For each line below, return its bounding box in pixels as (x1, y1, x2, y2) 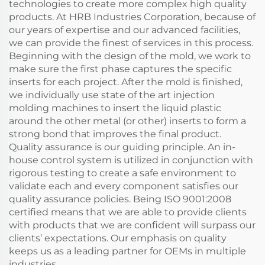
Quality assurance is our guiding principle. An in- (9, 141, 235, 153)
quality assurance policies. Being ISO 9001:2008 (9, 193, 231, 205)
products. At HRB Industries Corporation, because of (9, 11, 256, 22)
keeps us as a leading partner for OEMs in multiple (9, 245, 246, 257)
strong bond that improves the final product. (9, 128, 221, 140)
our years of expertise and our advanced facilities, (9, 24, 240, 35)
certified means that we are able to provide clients (9, 206, 247, 218)
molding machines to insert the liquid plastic (9, 102, 221, 114)
